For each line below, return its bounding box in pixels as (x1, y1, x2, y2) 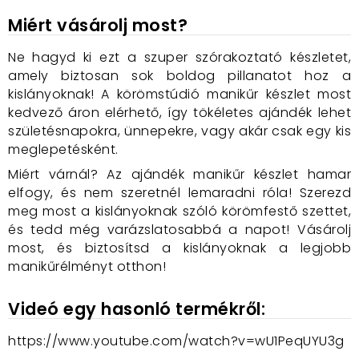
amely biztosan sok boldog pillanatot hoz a (8, 67, 351, 85)
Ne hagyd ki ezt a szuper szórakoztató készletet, (8, 48, 351, 67)
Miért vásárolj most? (8, 14, 188, 37)
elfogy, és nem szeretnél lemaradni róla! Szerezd (8, 184, 351, 202)
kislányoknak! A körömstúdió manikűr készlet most (8, 85, 351, 103)
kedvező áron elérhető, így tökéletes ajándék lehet (8, 103, 351, 122)
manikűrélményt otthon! (8, 257, 166, 276)
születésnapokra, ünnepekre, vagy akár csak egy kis (8, 122, 351, 140)
